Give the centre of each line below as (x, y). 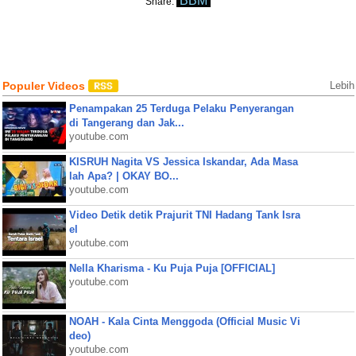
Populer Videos (45, 86)
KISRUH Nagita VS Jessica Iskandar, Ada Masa (183, 162)
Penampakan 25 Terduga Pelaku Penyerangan (181, 108)
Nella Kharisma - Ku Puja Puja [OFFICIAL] (172, 268)
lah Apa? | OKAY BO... (124, 176)
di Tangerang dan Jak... (126, 123)
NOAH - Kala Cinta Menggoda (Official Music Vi (184, 321)
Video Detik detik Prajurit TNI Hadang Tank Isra (184, 215)
